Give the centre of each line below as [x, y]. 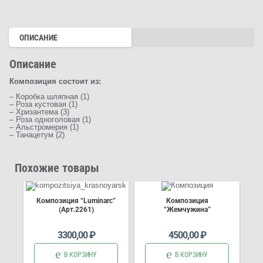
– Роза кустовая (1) [43, 104]
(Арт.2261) [76, 209]
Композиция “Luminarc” [76, 200]
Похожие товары [57, 168]
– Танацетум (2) [37, 134]
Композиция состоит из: [55, 81]
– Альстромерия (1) [44, 127]
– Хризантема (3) [39, 112]
